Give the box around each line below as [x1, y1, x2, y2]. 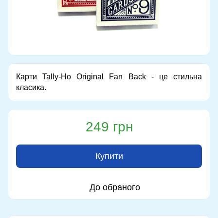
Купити [95, 151, 123, 161]
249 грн [85, 119, 133, 134]
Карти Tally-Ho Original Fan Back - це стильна [16, 72, 202, 81]
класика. [16, 83, 46, 91]
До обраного [90, 182, 140, 192]
